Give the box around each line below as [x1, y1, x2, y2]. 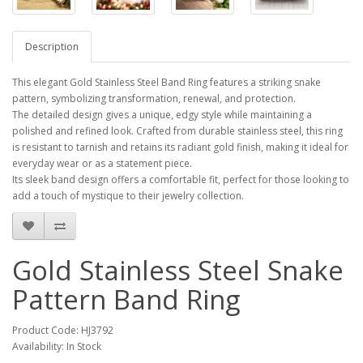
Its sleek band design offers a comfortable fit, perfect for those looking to [12, 173, 349, 187]
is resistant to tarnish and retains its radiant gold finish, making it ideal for [12, 140, 348, 155]
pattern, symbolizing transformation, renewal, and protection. [12, 92, 296, 106]
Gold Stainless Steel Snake [12, 252, 344, 289]
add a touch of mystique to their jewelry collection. [12, 189, 244, 203]
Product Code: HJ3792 [12, 323, 113, 338]
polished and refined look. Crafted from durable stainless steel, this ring [12, 124, 343, 139]
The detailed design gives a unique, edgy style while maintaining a [12, 108, 312, 122]
